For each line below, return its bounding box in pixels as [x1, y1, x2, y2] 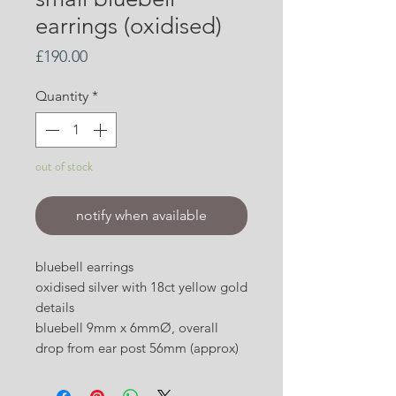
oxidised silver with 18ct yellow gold [35, 278, 247, 296]
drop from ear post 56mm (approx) [35, 339, 239, 357]
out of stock [35, 157, 93, 176]
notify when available [76, 207, 207, 225]
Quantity [35, 88, 88, 105]
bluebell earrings [35, 258, 133, 276]
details [35, 299, 74, 316]
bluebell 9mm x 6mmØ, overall [35, 319, 218, 337]
